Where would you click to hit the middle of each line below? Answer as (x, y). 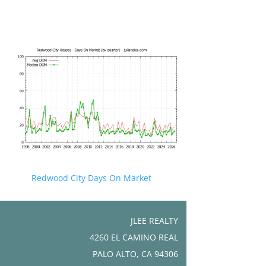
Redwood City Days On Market (92, 178)
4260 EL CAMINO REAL (134, 237)
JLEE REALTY (154, 220)
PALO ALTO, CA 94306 (135, 254)
